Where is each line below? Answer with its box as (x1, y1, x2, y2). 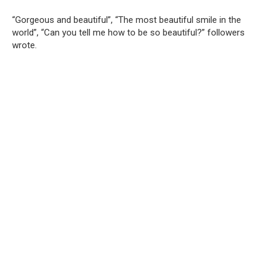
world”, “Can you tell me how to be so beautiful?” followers (12, 27, 245, 38)
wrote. (12, 39, 37, 51)
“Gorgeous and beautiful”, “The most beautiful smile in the (12, 14, 241, 25)
